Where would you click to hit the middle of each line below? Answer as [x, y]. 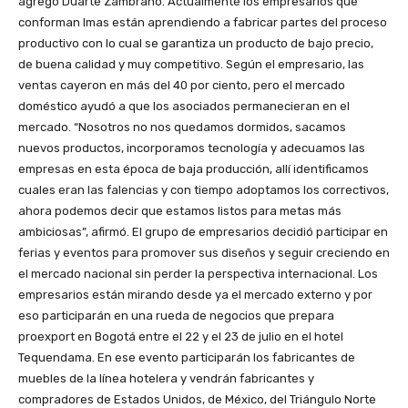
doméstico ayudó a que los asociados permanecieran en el [184, 107]
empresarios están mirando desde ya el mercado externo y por [195, 295]
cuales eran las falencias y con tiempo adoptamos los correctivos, [204, 190]
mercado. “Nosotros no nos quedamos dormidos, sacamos [182, 127]
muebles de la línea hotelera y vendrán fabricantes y [166, 379]
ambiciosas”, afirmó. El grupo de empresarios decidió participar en [203, 232]
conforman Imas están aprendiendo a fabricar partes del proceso [203, 23]
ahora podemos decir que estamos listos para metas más [180, 211]
